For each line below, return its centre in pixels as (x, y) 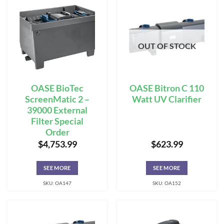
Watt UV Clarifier (167, 99)
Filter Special (57, 121)
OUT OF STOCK (167, 46)
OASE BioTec (57, 88)
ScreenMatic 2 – (57, 99)
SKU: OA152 (167, 183)
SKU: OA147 (57, 183)
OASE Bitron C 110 (167, 88)
